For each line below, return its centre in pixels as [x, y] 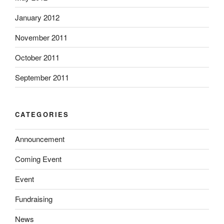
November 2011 [41, 37]
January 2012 [37, 17]
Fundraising [34, 199]
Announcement [40, 139]
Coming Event [38, 159]
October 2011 [37, 57]
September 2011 [42, 77]
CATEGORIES [42, 114]
